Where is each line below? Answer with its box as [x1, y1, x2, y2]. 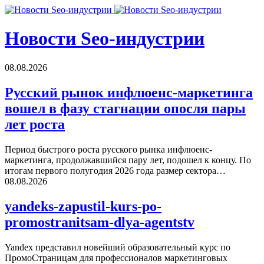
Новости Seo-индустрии [5, 28, 204, 49]
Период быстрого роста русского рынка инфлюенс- [5, 144, 212, 154]
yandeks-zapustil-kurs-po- [5, 198, 161, 214]
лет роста [5, 116, 65, 132]
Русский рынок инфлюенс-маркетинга [5, 84, 253, 100]
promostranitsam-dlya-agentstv [5, 214, 194, 230]
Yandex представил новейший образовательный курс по [5, 242, 230, 252]
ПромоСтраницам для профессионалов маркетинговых [5, 252, 227, 263]
